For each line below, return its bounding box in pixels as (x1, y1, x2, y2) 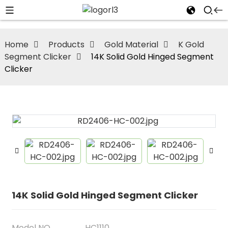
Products (48, 39, 84, 50)
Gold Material (104, 39, 158, 50)
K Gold (178, 39, 204, 50)
